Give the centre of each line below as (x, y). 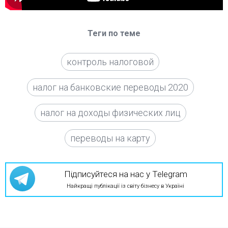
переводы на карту (110, 138)
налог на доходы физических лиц (110, 113)
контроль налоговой (110, 62)
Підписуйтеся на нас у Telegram (125, 174)
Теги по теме (114, 33)
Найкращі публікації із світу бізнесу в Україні (125, 186)
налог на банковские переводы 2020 (110, 87)
